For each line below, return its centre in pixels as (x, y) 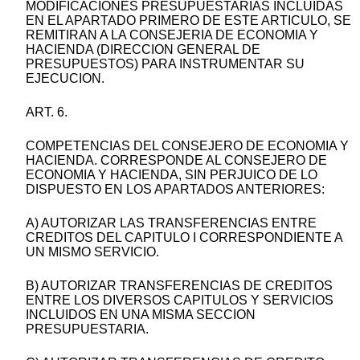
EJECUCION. (65, 79)
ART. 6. (47, 112)
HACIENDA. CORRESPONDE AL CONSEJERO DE (176, 161)
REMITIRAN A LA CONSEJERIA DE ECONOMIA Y (172, 35)
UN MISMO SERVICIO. (92, 252)
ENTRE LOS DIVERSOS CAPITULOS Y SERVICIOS (180, 301)
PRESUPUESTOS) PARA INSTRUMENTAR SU (165, 64)
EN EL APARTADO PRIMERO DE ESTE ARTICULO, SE (188, 21)
